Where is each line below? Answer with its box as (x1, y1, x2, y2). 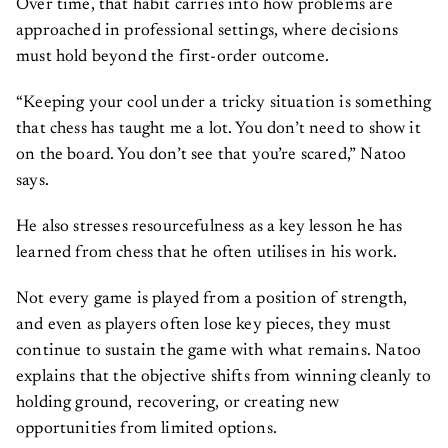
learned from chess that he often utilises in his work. (16, 244, 402, 262)
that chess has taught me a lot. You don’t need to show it (16, 120, 421, 138)
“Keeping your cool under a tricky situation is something (16, 94, 432, 112)
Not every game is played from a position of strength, (16, 290, 408, 308)
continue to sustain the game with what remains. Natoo (16, 342, 422, 360)
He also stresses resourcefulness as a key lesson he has (16, 218, 403, 236)
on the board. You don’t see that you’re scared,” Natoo (16, 146, 407, 164)
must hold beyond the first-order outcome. (16, 48, 329, 66)
